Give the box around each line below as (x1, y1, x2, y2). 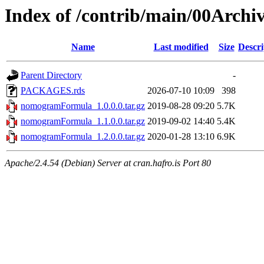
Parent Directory (21, 70, 82, 81)
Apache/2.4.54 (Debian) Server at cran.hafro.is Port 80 (5, 158, 211, 169)
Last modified (153, 42, 209, 52)
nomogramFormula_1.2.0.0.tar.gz (21, 131, 145, 142)
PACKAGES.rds (21, 85, 85, 96)
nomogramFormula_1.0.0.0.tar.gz (21, 101, 145, 111)
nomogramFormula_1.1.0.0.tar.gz (21, 116, 145, 127)
